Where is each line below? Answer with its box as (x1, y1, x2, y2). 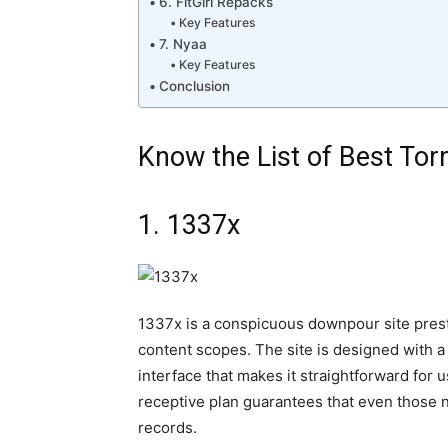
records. (138, 418, 197, 438)
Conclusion (158, 78, 230, 95)
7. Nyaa (158, 36, 207, 53)
